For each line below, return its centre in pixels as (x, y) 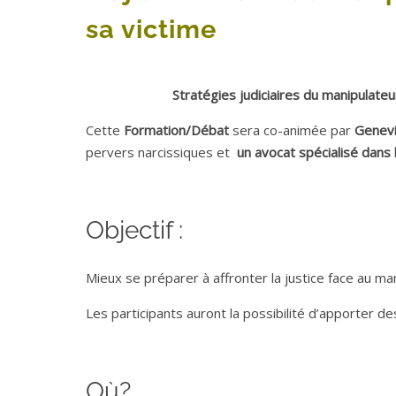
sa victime (151, 30)
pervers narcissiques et (161, 152)
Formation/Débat (178, 130)
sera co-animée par (293, 130)
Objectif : (134, 231)
